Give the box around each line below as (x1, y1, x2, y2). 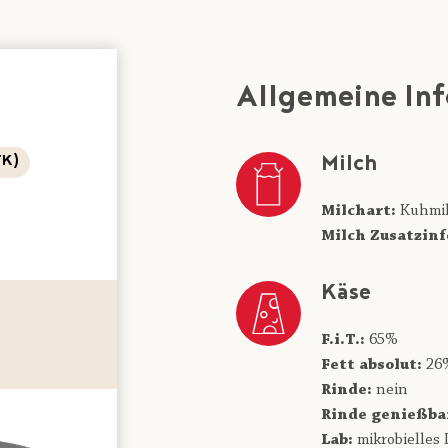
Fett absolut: (321, 357, 422, 374)
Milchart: (321, 203, 396, 220)
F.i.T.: (321, 332, 365, 349)
